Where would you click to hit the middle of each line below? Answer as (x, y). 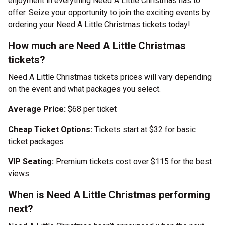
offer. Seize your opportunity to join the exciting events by (109, 12)
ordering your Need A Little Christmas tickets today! (99, 24)
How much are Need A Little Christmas (97, 46)
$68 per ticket (92, 109)
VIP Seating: (31, 161)
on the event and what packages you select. (84, 89)
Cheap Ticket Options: (50, 129)
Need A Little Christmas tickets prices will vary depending (110, 77)
